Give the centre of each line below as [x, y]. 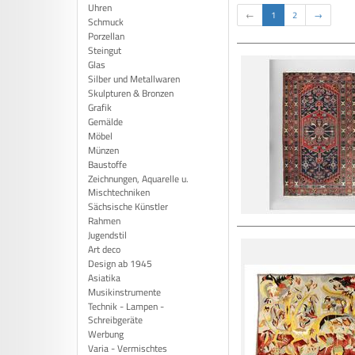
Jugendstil [107, 235]
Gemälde [105, 122]
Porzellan [106, 36]
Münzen [103, 150]
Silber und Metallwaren [134, 79]
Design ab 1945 [120, 263]
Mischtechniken [119, 192]
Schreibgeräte [115, 320]
